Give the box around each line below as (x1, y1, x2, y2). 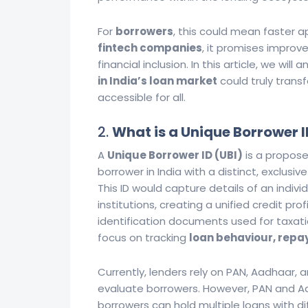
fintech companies (98, 41, 202, 55)
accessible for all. (98, 90, 186, 104)
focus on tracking (98, 230, 189, 245)
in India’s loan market (98, 74, 217, 88)
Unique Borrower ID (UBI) (107, 148, 243, 162)
